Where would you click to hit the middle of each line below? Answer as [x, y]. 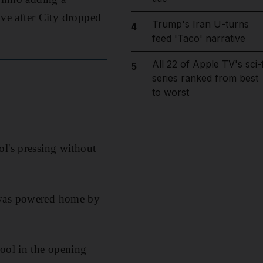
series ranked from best [205, 78]
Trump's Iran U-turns [200, 24]
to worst [170, 92]
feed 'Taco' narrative [198, 38]
